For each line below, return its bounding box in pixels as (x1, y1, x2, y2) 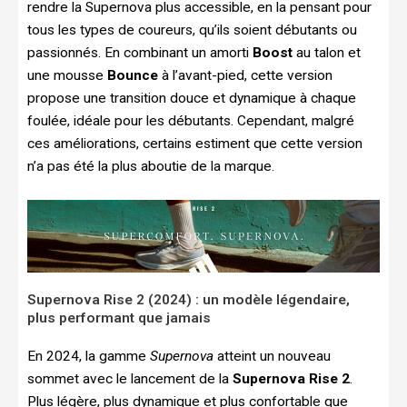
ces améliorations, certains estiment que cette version (27, 134, 362, 152)
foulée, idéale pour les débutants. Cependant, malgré (27, 112, 354, 129)
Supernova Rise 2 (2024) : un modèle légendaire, (27, 292, 350, 309)
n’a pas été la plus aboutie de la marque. (27, 157, 274, 174)
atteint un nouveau (213, 348, 331, 365)
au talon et (293, 44, 361, 61)
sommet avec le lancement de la (27, 371, 233, 388)
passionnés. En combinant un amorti (27, 44, 253, 61)
